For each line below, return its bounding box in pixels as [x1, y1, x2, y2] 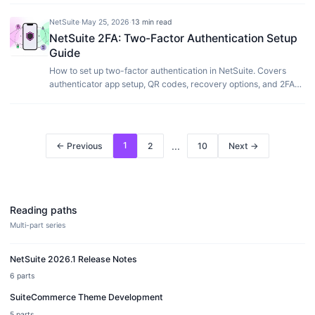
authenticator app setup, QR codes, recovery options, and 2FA [49, 79, 295, 89]
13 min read [131, 17, 172, 27]
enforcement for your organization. [49, 92, 188, 103]
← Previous [56, 140, 103, 151]
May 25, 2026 [82, 17, 129, 27]
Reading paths [10, 203, 77, 216]
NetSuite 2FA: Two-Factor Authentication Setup [49, 31, 297, 45]
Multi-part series [10, 221, 65, 230]
